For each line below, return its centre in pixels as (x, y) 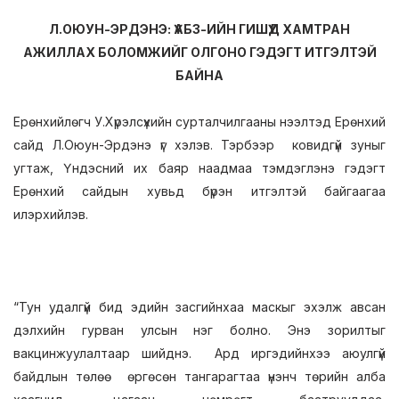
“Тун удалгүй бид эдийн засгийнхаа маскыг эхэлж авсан (199, 307)
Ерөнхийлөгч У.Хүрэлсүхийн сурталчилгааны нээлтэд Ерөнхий (199, 122)
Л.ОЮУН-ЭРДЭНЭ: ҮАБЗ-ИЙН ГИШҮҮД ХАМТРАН (199, 29)
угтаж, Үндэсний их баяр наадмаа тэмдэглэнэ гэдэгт (199, 168)
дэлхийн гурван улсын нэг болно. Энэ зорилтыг (199, 330)
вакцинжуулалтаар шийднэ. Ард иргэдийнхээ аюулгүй (199, 353)
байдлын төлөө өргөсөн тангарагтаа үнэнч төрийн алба (199, 376)
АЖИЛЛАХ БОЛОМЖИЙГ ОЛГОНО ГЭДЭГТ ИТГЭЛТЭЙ (199, 52)
